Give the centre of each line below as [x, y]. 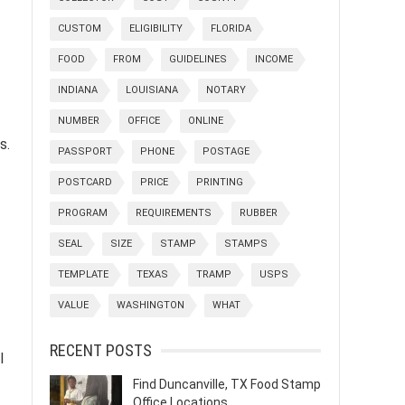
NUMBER [79, 121]
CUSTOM [80, 28]
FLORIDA [231, 28]
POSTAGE [226, 151]
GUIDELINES [198, 59]
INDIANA [78, 90]
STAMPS [246, 244]
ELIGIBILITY [156, 28]
